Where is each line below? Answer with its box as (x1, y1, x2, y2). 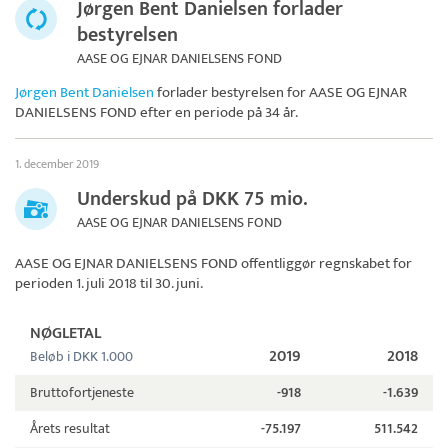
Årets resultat (30, 417, 110, 441)
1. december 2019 (15, 154, 99, 175)
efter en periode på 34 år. (137, 100, 298, 126)
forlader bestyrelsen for (154, 80, 309, 106)
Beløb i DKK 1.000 (30, 345, 133, 369)
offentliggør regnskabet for (238, 251, 412, 277)
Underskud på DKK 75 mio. (77, 182, 308, 217)
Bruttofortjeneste (30, 381, 134, 405)
